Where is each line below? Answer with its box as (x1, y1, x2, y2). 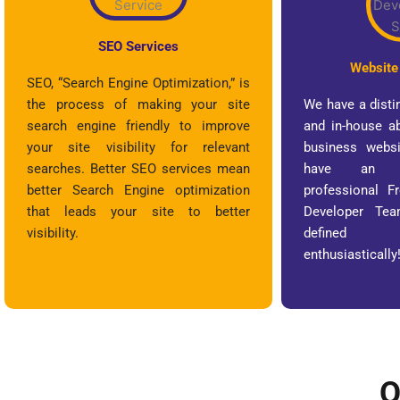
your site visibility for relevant (27, 138, 250, 155)
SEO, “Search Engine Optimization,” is (27, 74, 250, 91)
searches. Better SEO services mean (27, 160, 250, 177)
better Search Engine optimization (27, 181, 250, 198)
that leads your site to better (27, 203, 250, 220)
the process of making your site (27, 96, 250, 112)
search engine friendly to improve (27, 117, 250, 134)
